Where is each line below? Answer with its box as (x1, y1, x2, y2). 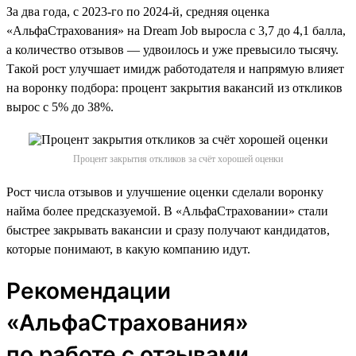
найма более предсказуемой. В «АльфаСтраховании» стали (6, 203, 328, 218)
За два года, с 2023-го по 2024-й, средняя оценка (6, 4, 269, 18)
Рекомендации (6, 277, 171, 304)
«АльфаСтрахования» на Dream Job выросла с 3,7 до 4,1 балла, (6, 23, 346, 37)
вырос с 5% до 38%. (6, 99, 114, 114)
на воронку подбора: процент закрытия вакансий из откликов (6, 80, 342, 95)
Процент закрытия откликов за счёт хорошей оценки (73, 153, 283, 164)
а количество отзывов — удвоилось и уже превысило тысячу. (6, 42, 339, 56)
